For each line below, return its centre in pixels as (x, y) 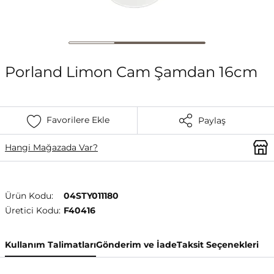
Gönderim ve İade (136, 244)
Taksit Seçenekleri (218, 244)
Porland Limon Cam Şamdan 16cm (131, 72)
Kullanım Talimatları (50, 244)
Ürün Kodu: (29, 195)
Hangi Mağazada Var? (51, 148)
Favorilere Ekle (78, 120)
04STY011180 (91, 195)
